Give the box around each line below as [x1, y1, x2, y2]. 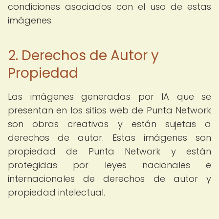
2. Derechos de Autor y [8, 46, 159, 65]
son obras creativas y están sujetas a [8, 118, 211, 130]
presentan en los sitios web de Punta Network [8, 104, 211, 116]
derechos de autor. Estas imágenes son [8, 131, 211, 144]
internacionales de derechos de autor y [8, 173, 211, 185]
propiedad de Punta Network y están [8, 145, 211, 157]
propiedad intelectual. [8, 186, 105, 198]
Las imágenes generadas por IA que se [8, 90, 211, 103]
